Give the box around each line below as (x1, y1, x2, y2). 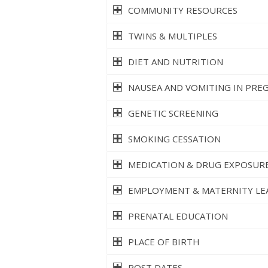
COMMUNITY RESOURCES (127, 4, 237, 17)
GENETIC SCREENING (127, 107, 218, 120)
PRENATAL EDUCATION (127, 210, 228, 223)
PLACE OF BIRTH (127, 236, 200, 248)
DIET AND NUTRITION (127, 56, 223, 68)
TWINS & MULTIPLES (127, 30, 217, 42)
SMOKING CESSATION (127, 133, 221, 145)
